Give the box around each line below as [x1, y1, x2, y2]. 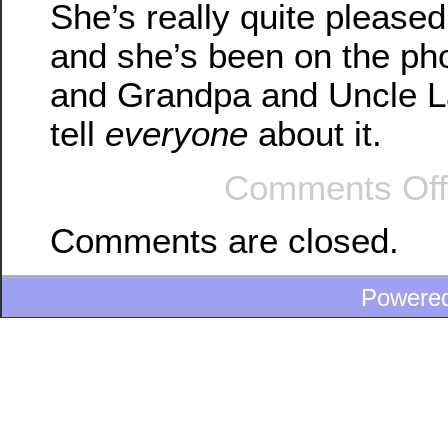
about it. [248, 114, 382, 154]
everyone [105, 114, 248, 154]
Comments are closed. [50, 221, 399, 261]
